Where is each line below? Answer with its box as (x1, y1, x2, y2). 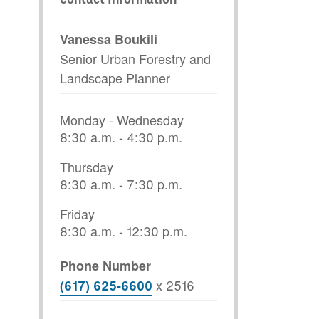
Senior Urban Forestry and (60, 48, 211, 68)
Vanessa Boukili (60, 29, 157, 48)
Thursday (60, 157, 113, 176)
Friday (60, 204, 95, 223)
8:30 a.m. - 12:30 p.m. (60, 221, 187, 240)
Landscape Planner (60, 68, 170, 87)
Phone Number (60, 256, 151, 275)
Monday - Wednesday (60, 110, 184, 129)
